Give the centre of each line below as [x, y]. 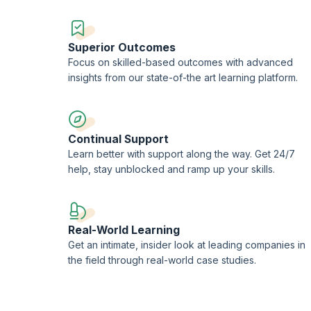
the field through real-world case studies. [162, 260]
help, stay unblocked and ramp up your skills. [171, 169]
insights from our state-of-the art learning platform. [183, 78]
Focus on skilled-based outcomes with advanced [180, 62]
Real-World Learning [124, 230]
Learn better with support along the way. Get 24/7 [182, 153]
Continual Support [118, 139]
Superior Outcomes [122, 48]
